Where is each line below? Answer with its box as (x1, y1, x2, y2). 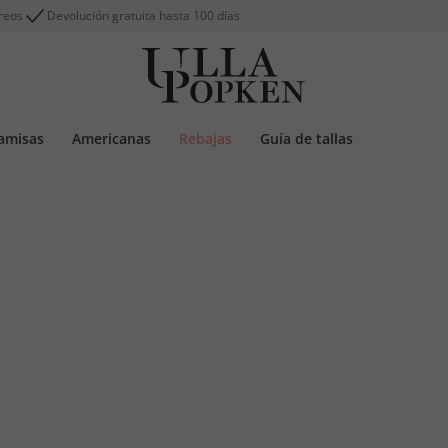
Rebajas (179, 129, 232, 148)
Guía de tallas (260, 129, 353, 148)
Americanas (72, 129, 151, 148)
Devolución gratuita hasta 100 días (47, 7, 240, 24)
